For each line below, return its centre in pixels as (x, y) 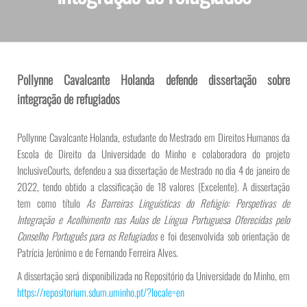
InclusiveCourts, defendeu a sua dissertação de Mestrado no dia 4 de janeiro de (153, 170)
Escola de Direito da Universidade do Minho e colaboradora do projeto (153, 153)
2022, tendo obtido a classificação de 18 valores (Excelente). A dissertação (153, 186)
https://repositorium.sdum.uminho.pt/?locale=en (101, 292)
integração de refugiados (69, 99)
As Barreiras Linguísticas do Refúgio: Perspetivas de (188, 203)
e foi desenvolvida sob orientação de (224, 236)
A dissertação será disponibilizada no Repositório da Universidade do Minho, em (153, 275)
